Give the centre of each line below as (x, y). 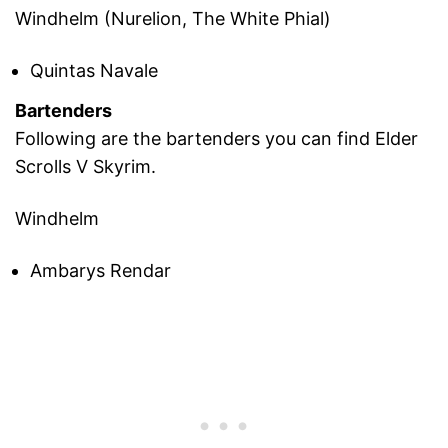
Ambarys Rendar (100, 271)
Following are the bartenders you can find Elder (216, 139)
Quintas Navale (94, 70)
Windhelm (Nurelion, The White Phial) (173, 18)
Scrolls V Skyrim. (85, 167)
